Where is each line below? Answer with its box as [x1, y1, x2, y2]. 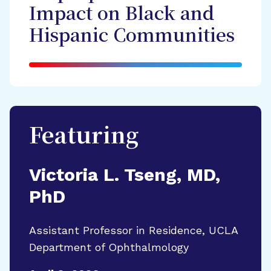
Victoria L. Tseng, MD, [29, 164, 220, 185]
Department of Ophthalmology [29, 241, 189, 253]
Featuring [29, 125, 139, 149]
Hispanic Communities [29, 27, 235, 47]
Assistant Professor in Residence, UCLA [29, 224, 238, 237]
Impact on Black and [29, 5, 214, 25]
